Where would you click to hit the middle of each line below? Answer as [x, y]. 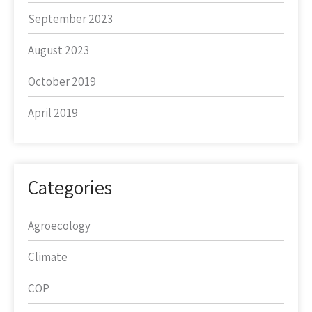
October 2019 [62, 81]
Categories [70, 187]
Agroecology [59, 226]
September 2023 [70, 19]
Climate [48, 257]
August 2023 [58, 50]
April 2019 [53, 113]
